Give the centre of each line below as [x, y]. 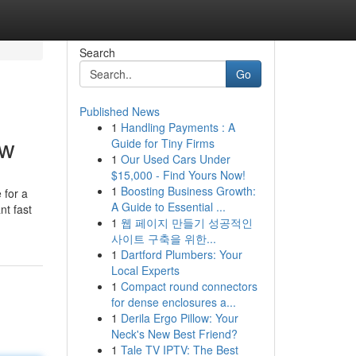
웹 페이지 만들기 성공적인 [186, 222]
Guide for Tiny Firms [163, 143]
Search [97, 52]
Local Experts [145, 270]
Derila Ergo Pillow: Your [179, 318]
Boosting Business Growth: [188, 191]
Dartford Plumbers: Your [181, 254]
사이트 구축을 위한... [163, 238]
